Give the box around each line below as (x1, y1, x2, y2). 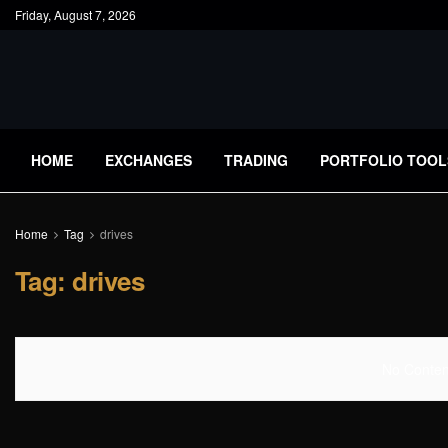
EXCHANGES (105, 150, 192, 170)
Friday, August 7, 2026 (15, 6, 136, 23)
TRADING (224, 150, 288, 170)
